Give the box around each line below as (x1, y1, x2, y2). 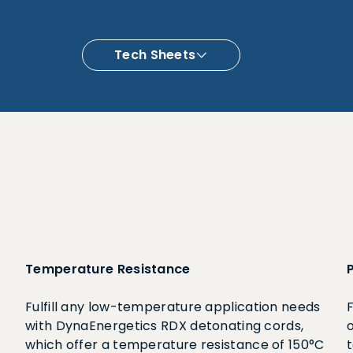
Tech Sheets (114, 46, 196, 64)
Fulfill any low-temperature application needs (25, 298, 321, 316)
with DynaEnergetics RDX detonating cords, (25, 317, 304, 335)
